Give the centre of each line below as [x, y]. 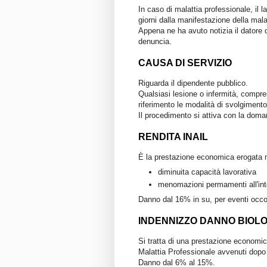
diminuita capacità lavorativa [207, 172]
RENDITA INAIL [173, 137]
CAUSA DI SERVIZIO [185, 63]
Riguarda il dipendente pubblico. [193, 83]
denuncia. [155, 42]
